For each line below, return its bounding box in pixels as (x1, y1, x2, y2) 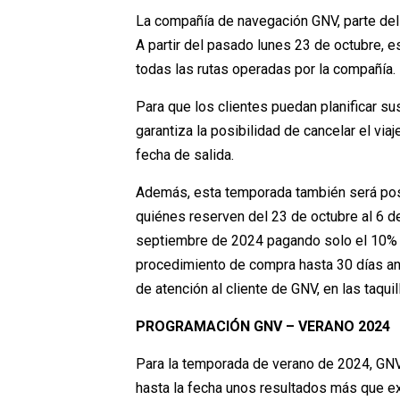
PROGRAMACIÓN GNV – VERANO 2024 (135, 318, 390, 336)
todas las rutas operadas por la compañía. (135, 61, 396, 79)
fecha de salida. (135, 146, 234, 164)
